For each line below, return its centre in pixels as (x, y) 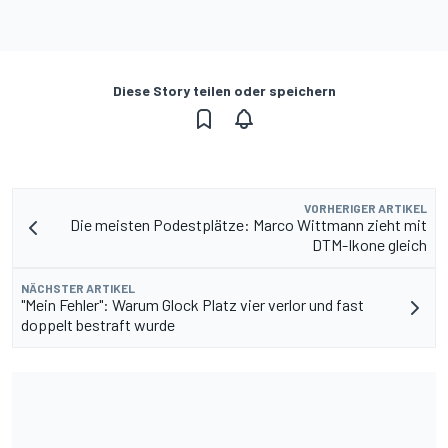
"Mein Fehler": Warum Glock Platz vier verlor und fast (192, 304)
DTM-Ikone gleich (369, 244)
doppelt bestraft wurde (98, 324)
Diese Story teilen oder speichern (224, 90)
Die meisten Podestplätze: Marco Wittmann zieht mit (248, 224)
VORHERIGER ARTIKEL (365, 207)
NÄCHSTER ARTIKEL (78, 287)
